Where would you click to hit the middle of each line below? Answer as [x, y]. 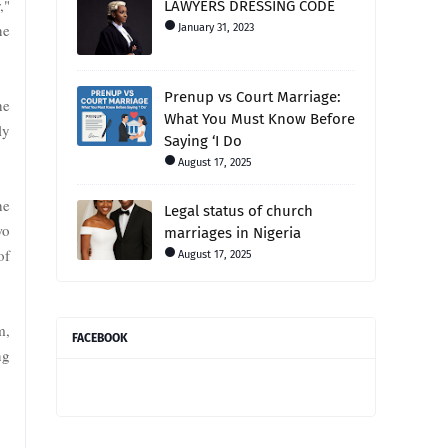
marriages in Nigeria [232, 233]
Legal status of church [238, 211]
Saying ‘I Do [203, 141]
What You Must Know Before [259, 119]
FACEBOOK [100, 338]
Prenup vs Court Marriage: [252, 97]
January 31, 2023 [216, 27]
